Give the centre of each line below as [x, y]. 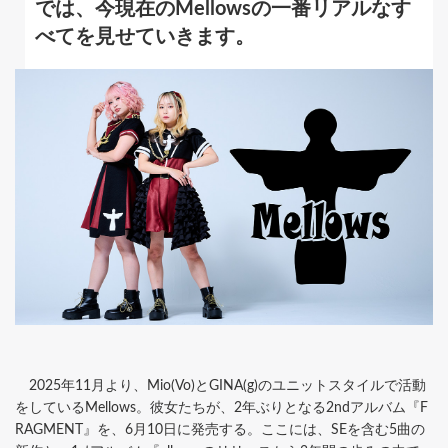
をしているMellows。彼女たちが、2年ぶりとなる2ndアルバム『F [221, 407]
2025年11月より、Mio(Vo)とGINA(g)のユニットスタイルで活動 [220, 385]
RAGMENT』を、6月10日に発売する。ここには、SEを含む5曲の [220, 429]
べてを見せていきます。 [145, 37]
